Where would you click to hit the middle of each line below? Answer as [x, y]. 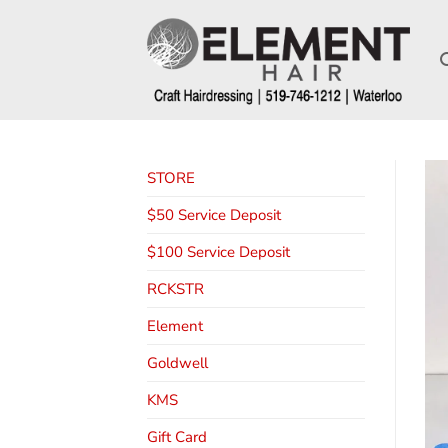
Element [175, 326]
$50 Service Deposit [214, 215]
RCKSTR [175, 289]
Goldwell [177, 363]
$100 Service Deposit [218, 252]
